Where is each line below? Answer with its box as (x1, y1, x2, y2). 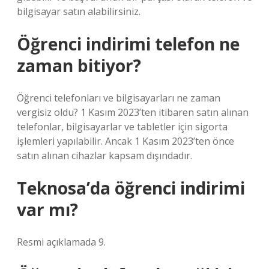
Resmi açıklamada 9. (17, 235, 106, 249)
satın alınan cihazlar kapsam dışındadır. (17, 149, 192, 162)
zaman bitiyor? (17, 54, 141, 77)
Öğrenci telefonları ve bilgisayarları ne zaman (17, 91, 220, 104)
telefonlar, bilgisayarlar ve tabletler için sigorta (17, 120, 228, 133)
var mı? (17, 198, 78, 221)
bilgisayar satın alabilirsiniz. (17, 5, 141, 18)
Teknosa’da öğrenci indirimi (17, 177, 245, 199)
